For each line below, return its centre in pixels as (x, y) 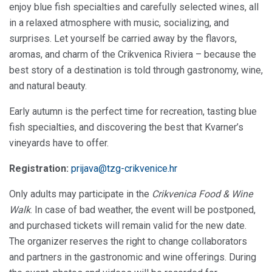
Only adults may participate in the (80, 194)
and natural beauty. (48, 86)
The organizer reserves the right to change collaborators (128, 242)
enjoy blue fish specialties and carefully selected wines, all (134, 7)
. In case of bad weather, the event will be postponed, (143, 210)
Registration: (39, 169)
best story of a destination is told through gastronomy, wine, (136, 70)
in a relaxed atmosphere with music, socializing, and (119, 23)
